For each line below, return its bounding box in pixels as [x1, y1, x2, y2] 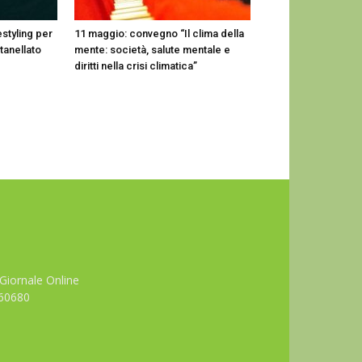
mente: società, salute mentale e [74, 44, 230, 56]
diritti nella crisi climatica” [74, 60, 197, 72]
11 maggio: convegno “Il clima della [74, 27, 244, 40]
